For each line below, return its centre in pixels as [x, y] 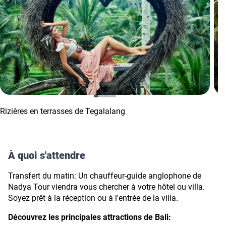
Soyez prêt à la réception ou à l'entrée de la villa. [93, 198]
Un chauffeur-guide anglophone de [140, 176]
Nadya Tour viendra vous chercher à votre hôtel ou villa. [106, 187]
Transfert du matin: [42, 176]
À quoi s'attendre [47, 155]
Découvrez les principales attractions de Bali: [90, 217]
